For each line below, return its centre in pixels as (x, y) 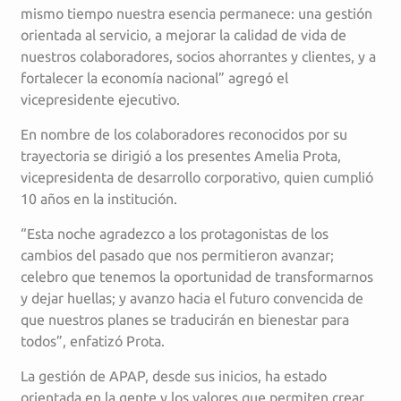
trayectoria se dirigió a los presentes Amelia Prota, (181, 155)
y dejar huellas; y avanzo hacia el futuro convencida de (192, 298)
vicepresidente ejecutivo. (100, 99)
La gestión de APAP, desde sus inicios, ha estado (174, 375)
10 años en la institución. (99, 198)
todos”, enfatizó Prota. (93, 341)
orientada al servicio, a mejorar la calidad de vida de (183, 34)
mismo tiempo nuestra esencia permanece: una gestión (196, 13)
